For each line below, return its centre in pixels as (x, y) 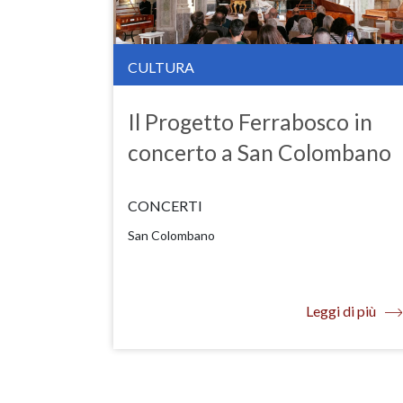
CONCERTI (165, 205)
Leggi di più (341, 310)
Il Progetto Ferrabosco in (250, 121)
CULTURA (161, 67)
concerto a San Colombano (260, 152)
